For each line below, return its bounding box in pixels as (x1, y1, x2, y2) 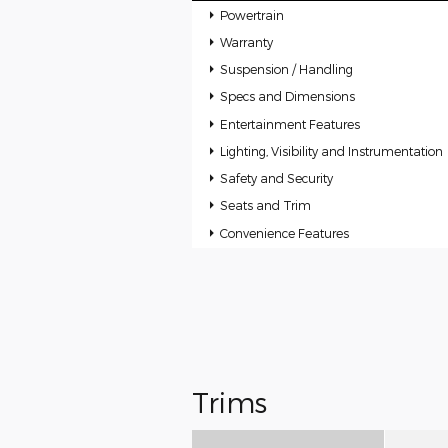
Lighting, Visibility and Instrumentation (220, 143, 444, 158)
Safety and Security (220, 171, 334, 186)
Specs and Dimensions (220, 89, 356, 104)
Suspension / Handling (220, 62, 354, 77)
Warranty (220, 34, 274, 49)
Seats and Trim (220, 198, 312, 213)
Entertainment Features (220, 116, 361, 131)
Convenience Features (220, 225, 350, 240)
